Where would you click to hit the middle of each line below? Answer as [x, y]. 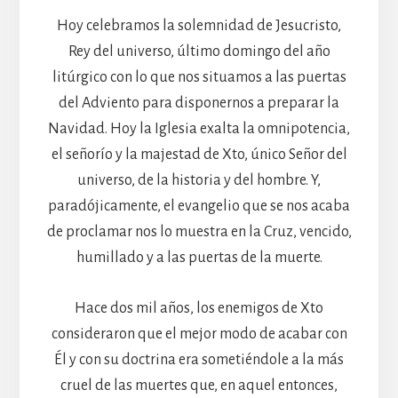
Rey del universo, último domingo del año [199, 51]
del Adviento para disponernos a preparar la [199, 103]
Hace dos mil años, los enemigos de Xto [199, 308]
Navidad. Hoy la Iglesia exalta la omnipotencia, [199, 128]
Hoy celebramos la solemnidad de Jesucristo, [199, 25]
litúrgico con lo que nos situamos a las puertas [199, 77]
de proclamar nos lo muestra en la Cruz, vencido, [199, 231]
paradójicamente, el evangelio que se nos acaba [199, 206]
